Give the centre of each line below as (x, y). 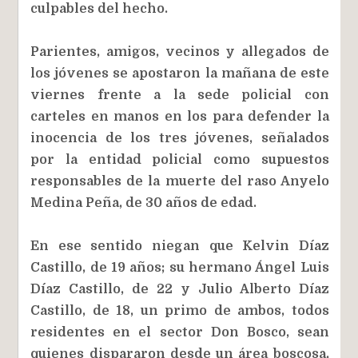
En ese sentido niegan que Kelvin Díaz (180, 246)
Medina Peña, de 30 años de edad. (144, 203)
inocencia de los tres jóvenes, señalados (180, 138)
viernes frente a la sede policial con (180, 95)
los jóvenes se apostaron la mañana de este (180, 73)
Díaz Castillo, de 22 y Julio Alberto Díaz (180, 289)
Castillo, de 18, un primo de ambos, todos (180, 310)
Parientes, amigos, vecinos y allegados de (180, 52)
